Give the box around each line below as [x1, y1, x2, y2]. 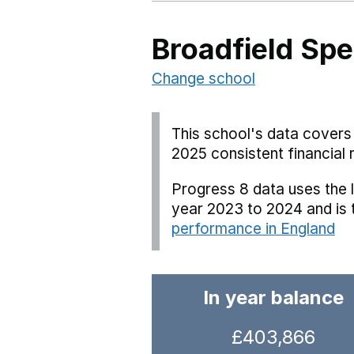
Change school [152, 70, 255, 88]
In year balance [203, 286, 344, 309]
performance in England [171, 220, 335, 238]
